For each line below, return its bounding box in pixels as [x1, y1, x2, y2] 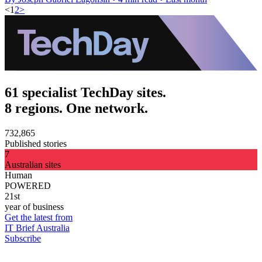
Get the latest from [5, 212, 73, 222]
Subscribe [5, 233, 41, 243]
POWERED [5, 180, 51, 191]
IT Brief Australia [5, 222, 70, 233]
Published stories [5, 138, 67, 149]
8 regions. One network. [5, 101, 148, 116]
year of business [5, 201, 64, 212]
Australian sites [5, 159, 61, 170]
